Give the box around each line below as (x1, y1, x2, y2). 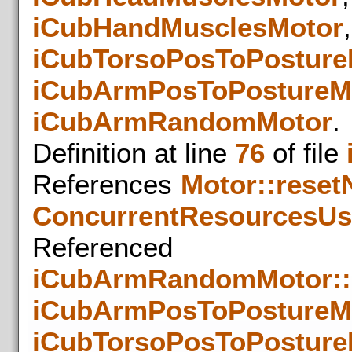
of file (265, 137, 346, 168)
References (32, 168, 181, 200)
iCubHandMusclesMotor (32, 11, 343, 42)
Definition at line (32, 137, 235, 168)
